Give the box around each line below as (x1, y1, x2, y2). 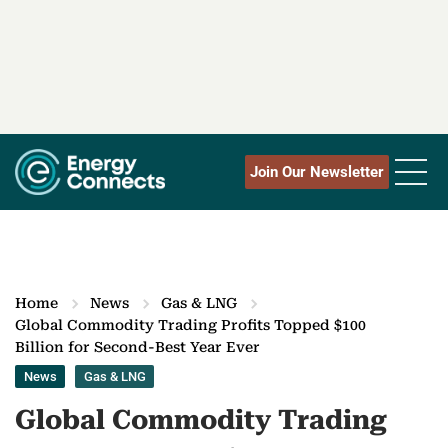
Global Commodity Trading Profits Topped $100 (15, 317, 366, 334)
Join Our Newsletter (250, 163, 384, 182)
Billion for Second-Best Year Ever (15, 339, 260, 356)
